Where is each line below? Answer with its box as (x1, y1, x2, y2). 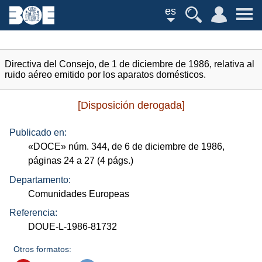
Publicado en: (9, 127, 67, 138)
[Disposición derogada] (77, 99, 185, 111)
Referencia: (9, 208, 57, 218)
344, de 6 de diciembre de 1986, (89, 142, 225, 152)
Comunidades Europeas (28, 188, 130, 199)
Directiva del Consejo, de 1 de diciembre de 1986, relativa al (5, 59, 254, 69)
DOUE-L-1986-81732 (28, 222, 118, 232)
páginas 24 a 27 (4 (28, 156, 108, 166)
